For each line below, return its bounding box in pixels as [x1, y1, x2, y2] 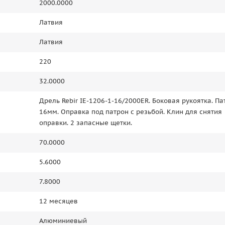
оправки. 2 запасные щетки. [39, 119, 132, 128]
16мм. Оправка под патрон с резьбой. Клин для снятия [39, 107, 222, 117]
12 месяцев [39, 197, 78, 206]
